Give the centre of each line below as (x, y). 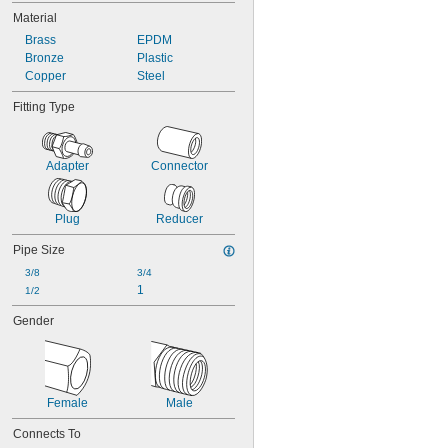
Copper (45, 76)
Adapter (67, 166)
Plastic (154, 58)
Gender (33, 321)
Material (35, 18)
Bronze (44, 58)
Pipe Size (39, 250)
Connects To (47, 434)
